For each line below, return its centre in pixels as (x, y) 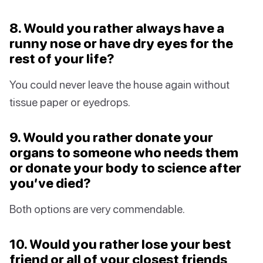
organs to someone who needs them (124, 153)
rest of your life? (62, 59)
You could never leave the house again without (119, 85)
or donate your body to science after (125, 168)
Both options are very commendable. (97, 209)
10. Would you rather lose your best (120, 244)
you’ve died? (50, 183)
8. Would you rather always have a (117, 28)
